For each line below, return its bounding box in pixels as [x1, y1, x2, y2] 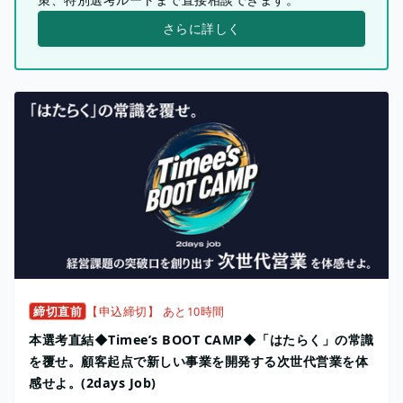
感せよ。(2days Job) [29, 373, 157, 391]
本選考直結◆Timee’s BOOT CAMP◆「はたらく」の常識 [29, 330, 374, 348]
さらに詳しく [162, 19, 241, 37]
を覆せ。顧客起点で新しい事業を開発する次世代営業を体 [29, 352, 368, 370]
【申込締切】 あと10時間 [86, 302, 225, 319]
